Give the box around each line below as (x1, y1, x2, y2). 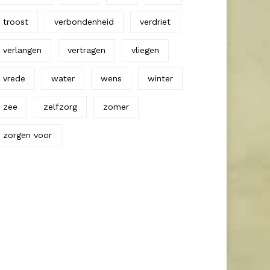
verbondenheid (54, 16, 114, 27)
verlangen (3, 45, 42, 55)
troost (3, 16, 28, 27)
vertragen (67, 45, 105, 55)
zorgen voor (3, 130, 52, 140)
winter (148, 73, 173, 83)
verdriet (140, 16, 171, 27)
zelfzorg (43, 101, 77, 111)
